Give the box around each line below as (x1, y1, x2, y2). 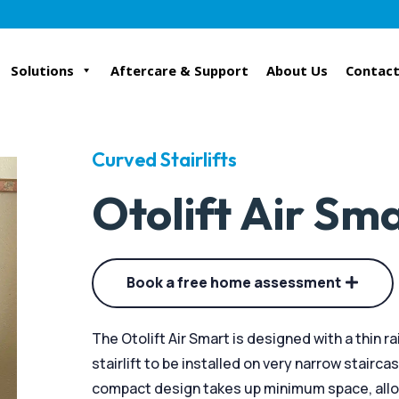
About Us (266, 61, 329, 79)
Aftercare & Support (110, 61, 249, 79)
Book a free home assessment (126, 273, 342, 292)
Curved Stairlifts (92, 147, 238, 172)
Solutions (11, 61, 75, 79)
